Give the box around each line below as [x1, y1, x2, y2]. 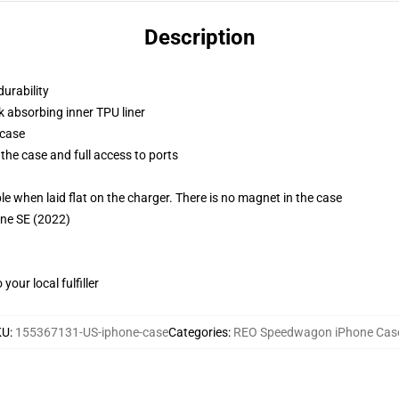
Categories [168, 325, 228, 339]
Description [144, 25, 255, 50]
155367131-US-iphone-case [15, 325, 168, 339]
